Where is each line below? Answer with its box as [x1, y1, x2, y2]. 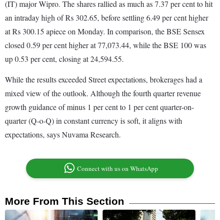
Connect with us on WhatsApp [77, 164, 159, 173]
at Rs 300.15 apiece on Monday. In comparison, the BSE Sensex [5, 26, 205, 37]
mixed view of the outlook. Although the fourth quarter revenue [5, 88, 201, 99]
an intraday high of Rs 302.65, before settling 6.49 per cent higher [5, 12, 208, 23]
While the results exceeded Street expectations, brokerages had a [5, 74, 202, 85]
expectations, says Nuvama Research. [5, 129, 121, 140]
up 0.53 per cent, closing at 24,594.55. [5, 54, 124, 64]
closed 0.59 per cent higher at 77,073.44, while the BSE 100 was [5, 40, 206, 51]
